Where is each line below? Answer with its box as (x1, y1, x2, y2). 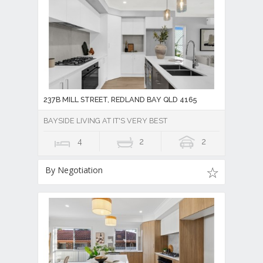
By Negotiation (45, 164, 103, 176)
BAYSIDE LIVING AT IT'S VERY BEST (43, 116, 167, 126)
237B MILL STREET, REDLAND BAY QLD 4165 (43, 95, 197, 104)
